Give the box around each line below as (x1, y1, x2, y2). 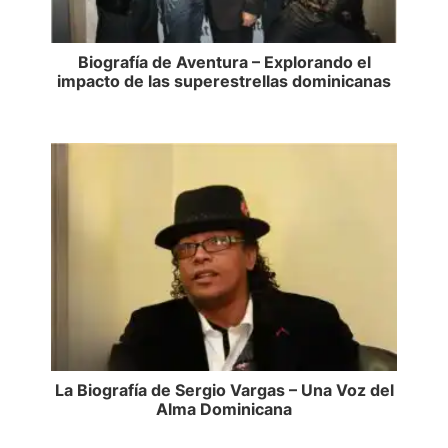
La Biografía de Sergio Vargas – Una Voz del (54, 380, 394, 401)
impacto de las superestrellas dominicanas (57, 71, 391, 92)
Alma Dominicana (156, 399, 292, 420)
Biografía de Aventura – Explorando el (77, 52, 371, 73)
